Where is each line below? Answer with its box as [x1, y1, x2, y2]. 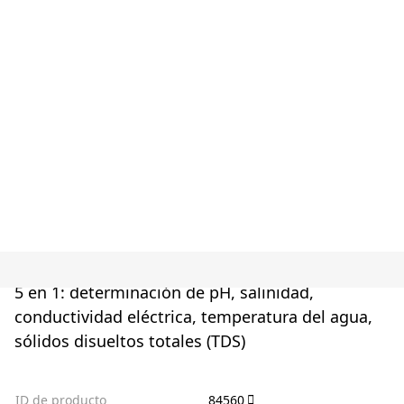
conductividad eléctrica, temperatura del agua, [14, 306, 372, 328]
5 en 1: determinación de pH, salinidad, [14, 281, 314, 304]
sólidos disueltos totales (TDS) [14, 330, 245, 353]
